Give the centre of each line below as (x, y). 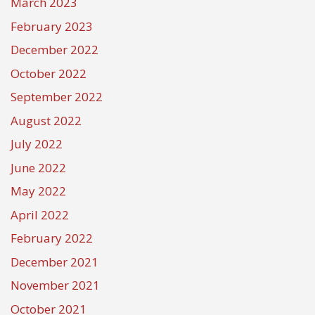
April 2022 (40, 214)
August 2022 (46, 120)
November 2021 (55, 285)
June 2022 (38, 167)
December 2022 (54, 50)
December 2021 (54, 262)
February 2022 (52, 238)
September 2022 (57, 97)
